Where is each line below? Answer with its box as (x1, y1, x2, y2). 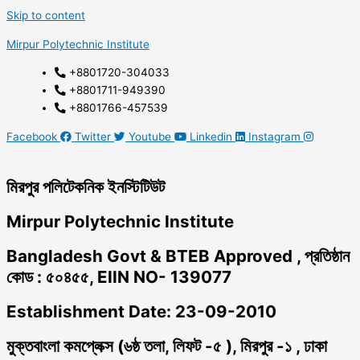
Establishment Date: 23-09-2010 (6, 301, 276, 322)
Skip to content (6, 9, 85, 22)
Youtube (129, 130, 171, 144)
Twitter (75, 130, 111, 144)
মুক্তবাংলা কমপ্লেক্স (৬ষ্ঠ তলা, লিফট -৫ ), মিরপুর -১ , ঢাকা (6, 336, 327, 357)
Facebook (6, 130, 57, 144)
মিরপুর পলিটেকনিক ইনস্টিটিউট (6, 177, 165, 198)
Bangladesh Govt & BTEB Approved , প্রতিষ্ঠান (6, 246, 350, 267)
